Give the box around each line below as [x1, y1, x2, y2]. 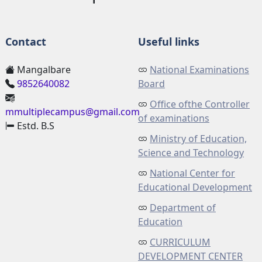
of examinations [138, 112, 209, 125]
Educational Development [138, 181, 252, 194]
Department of [150, 201, 216, 214]
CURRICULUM [150, 236, 211, 249]
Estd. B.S [15, 119, 54, 132]
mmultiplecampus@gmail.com [5, 105, 140, 118]
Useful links [138, 35, 199, 49]
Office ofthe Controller [150, 98, 250, 111]
